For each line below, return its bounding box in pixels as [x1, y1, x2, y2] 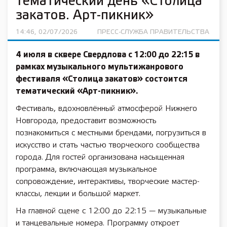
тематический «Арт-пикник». [16, 88, 138, 95]
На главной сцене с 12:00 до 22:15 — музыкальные [16, 207, 207, 215]
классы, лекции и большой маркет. [16, 190, 140, 198]
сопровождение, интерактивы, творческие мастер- [16, 178, 199, 185]
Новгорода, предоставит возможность [16, 117, 157, 125]
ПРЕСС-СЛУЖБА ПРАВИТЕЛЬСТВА [97, 29, 210, 35]
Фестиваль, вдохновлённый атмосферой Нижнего [16, 105, 197, 112]
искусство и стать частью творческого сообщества [16, 141, 200, 149]
